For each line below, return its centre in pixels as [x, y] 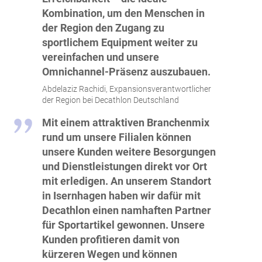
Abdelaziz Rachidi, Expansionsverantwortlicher [127, 89]
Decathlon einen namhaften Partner [127, 211]
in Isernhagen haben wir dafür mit [121, 196]
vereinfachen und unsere [101, 57]
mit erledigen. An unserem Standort [127, 181]
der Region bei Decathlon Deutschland [111, 100]
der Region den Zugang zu [103, 28]
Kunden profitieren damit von [111, 240]
